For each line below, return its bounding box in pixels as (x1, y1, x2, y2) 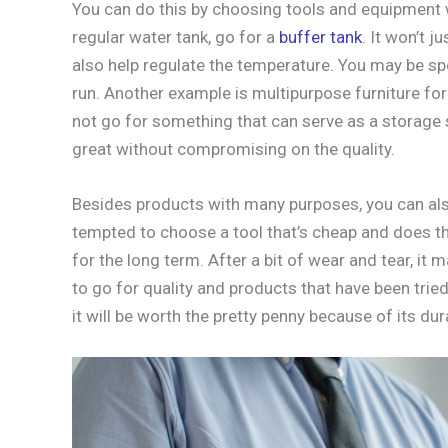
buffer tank (279, 26, 362, 47)
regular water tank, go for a (72, 26, 279, 47)
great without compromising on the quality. (72, 138, 395, 159)
